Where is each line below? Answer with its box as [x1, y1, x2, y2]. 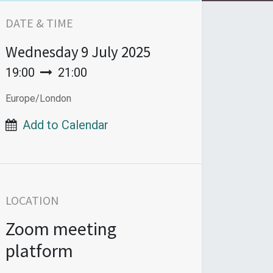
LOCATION [5, 193, 59, 208]
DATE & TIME [5, 15, 73, 31]
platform [5, 239, 73, 263]
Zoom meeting [5, 217, 116, 241]
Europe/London [5, 93, 71, 105]
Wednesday [5, 42, 79, 62]
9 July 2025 [81, 42, 151, 62]
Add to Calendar [23, 118, 108, 133]
